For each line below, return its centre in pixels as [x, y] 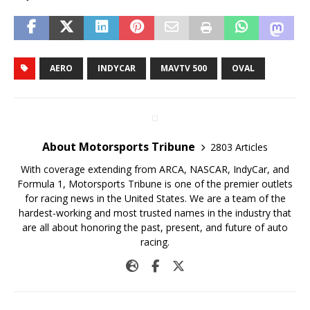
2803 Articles [239, 147]
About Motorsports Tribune [119, 147]
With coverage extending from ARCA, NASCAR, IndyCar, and [155, 170]
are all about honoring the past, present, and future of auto [155, 228]
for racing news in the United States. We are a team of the [155, 199]
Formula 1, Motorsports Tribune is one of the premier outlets [155, 184]
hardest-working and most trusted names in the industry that [155, 213]
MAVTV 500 [184, 69]
